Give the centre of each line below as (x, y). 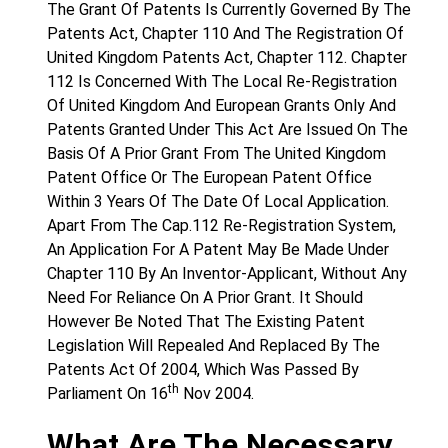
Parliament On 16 (107, 393)
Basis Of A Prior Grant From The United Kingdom (216, 153)
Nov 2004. (216, 393)
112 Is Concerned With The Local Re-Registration (222, 81)
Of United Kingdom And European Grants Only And (221, 105)
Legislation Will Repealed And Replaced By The (213, 345)
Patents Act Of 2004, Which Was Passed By (203, 369)
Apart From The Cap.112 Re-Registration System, (221, 225)
